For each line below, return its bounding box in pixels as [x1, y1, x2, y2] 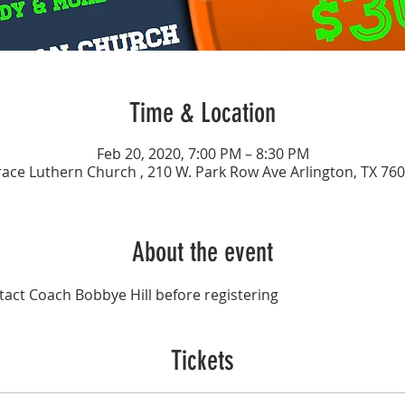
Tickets [171, 344, 234, 377]
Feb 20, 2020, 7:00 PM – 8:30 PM [96, 143, 309, 164]
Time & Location [129, 96, 276, 129]
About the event [132, 235, 273, 268]
